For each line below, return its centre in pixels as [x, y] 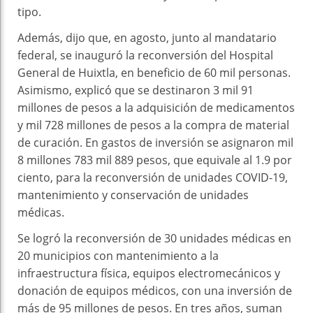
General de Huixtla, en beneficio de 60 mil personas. [154, 73]
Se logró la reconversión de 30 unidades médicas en [154, 239]
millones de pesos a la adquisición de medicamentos [156, 108]
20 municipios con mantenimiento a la [118, 256]
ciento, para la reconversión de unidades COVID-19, [153, 178]
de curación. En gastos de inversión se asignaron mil [155, 143]
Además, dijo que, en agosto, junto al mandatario [147, 38]
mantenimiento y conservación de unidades [133, 195]
